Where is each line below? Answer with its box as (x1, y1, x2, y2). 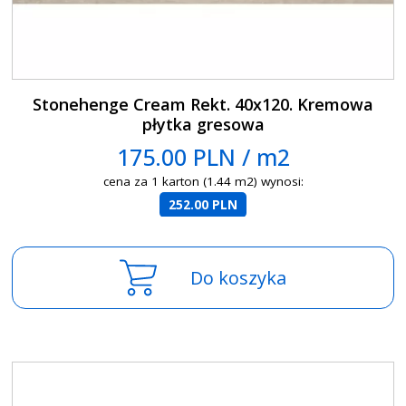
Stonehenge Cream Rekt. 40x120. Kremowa (33, 93, 374, 116)
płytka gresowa (141, 113, 265, 136)
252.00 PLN (169, 197, 238, 214)
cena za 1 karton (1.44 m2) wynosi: (102, 173, 304, 190)
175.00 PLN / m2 (116, 141, 290, 173)
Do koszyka (190, 266, 287, 291)
